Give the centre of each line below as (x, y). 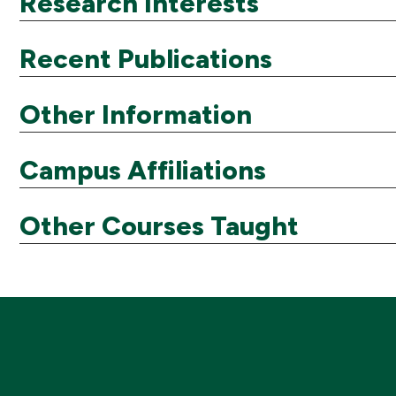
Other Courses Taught (159, 225)
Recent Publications (146, 58)
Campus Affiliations (143, 170)
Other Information (136, 114)
